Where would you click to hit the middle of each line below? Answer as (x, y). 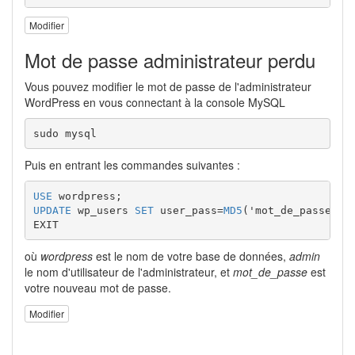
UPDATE (52, 210)
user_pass (185, 210)
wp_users (103, 210)
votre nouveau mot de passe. (98, 288)
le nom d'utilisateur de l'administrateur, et (129, 272)
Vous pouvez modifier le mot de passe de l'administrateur (168, 87)
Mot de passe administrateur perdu (170, 60)
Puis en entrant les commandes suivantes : (132, 165)
